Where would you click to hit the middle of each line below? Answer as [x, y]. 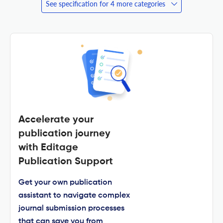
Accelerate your [56, 120]
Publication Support [66, 162]
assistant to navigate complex [74, 195]
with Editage [48, 148]
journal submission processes [71, 208]
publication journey [64, 134]
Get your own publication [65, 182]
